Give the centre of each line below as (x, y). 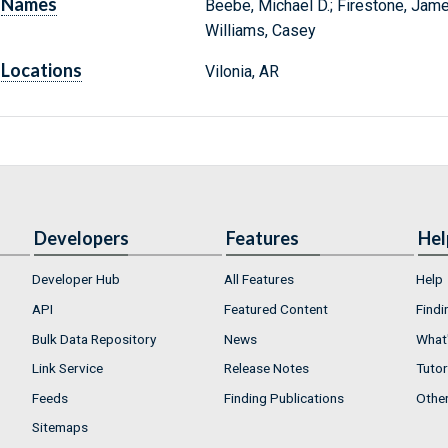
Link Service (67, 368)
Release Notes (266, 368)
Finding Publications (284, 397)
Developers (81, 238)
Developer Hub (76, 279)
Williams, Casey (260, 31)
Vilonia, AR (241, 72)
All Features (259, 279)
